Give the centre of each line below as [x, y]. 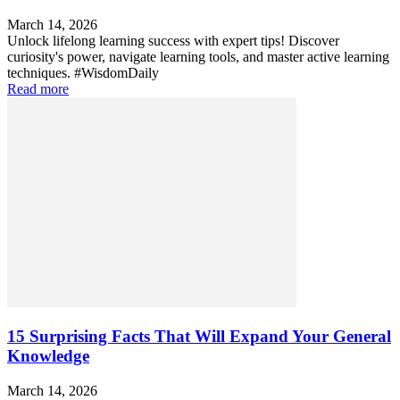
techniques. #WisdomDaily [83, 72]
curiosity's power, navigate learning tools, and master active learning [198, 56]
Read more [38, 88]
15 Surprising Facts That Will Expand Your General [199, 337]
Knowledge [48, 356]
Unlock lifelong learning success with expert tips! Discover [173, 40]
